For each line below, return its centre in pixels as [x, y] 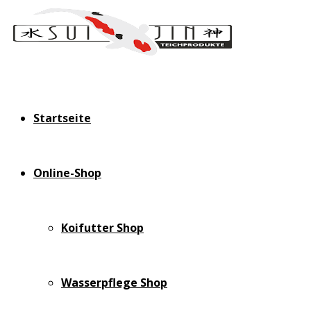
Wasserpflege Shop [114, 283]
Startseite [62, 118]
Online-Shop [67, 173]
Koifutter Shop [102, 228]
